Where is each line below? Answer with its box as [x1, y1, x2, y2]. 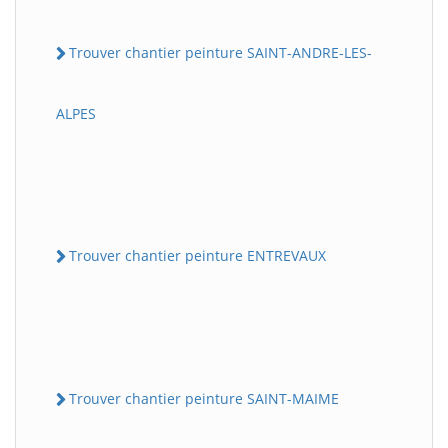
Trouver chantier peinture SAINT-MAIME [69, 389, 339, 409]
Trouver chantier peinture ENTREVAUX [69, 245, 326, 265]
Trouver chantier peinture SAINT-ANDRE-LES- [69, 42, 372, 62]
